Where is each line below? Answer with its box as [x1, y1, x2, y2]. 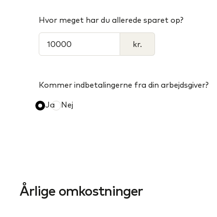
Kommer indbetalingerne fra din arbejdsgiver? [39, 79, 209, 90]
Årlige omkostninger [19, 182, 143, 200]
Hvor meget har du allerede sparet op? [39, 15, 184, 25]
